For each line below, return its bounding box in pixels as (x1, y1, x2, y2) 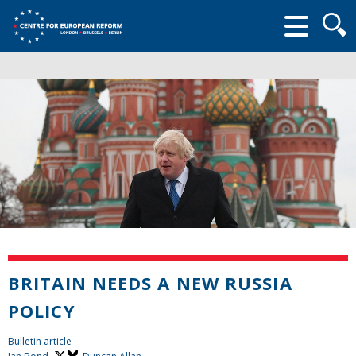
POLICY (8, 298, 75, 323)
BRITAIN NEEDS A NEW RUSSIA (8, 270, 292, 295)
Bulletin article (8, 334, 72, 348)
